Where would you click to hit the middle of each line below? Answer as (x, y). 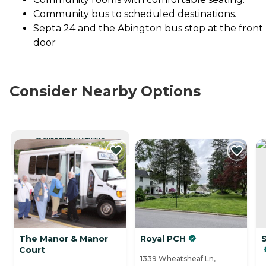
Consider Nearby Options (105, 91)
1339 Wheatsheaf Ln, (178, 258)
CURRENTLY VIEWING (74, 140)
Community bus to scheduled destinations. (135, 14)
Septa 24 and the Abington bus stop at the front (148, 28)
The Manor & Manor (64, 238)
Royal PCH (163, 238)
